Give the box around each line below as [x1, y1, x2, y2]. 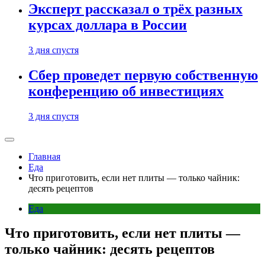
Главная [28, 151, 60, 161]
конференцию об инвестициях [28, 83, 224, 99]
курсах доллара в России [28, 17, 187, 33]
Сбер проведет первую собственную [28, 67, 258, 83]
